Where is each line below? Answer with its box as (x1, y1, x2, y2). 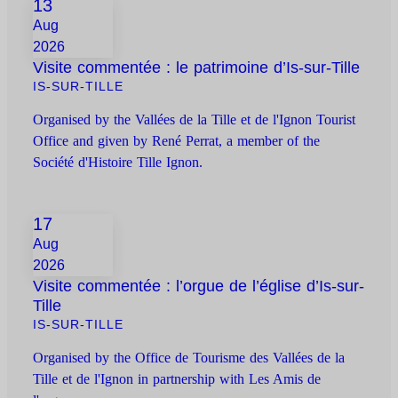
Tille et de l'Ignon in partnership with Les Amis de (33, 371, 322, 387)
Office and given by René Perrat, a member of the (33, 133, 321, 149)
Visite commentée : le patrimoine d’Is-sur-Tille (33, 59, 361, 77)
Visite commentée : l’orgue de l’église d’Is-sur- (33, 277, 365, 296)
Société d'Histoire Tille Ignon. (33, 155, 203, 171)
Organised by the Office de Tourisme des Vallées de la (33, 350, 346, 366)
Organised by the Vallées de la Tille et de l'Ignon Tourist (33, 112, 356, 128)
